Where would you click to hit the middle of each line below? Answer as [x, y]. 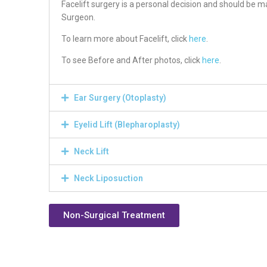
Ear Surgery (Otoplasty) [120, 97]
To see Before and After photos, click [132, 60]
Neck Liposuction [108, 178]
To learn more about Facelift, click [125, 38]
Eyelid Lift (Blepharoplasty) [127, 124]
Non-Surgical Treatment [114, 215]
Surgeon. [78, 17]
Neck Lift [91, 151]
